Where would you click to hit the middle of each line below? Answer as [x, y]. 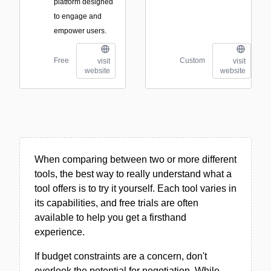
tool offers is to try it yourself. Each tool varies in [135, 188]
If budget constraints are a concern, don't [121, 256]
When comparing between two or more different [135, 159]
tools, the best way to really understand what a [133, 174]
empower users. [80, 31]
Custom [192, 61]
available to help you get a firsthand [110, 217]
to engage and [78, 16]
